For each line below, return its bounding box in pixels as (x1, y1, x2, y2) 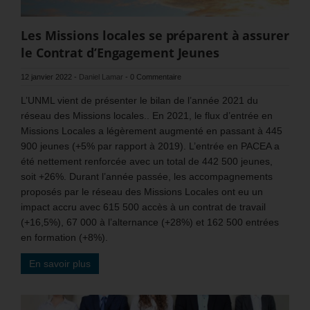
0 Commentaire (130, 73, 181, 82)
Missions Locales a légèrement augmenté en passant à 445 (21, 125, 282, 137)
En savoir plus (29, 258, 91, 270)
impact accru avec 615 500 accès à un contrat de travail (21, 201, 266, 213)
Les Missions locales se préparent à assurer (21, 27, 289, 44)
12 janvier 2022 (21, 73, 72, 82)
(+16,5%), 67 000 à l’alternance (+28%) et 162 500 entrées (21, 217, 279, 228)
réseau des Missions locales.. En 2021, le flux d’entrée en (21, 110, 273, 122)
